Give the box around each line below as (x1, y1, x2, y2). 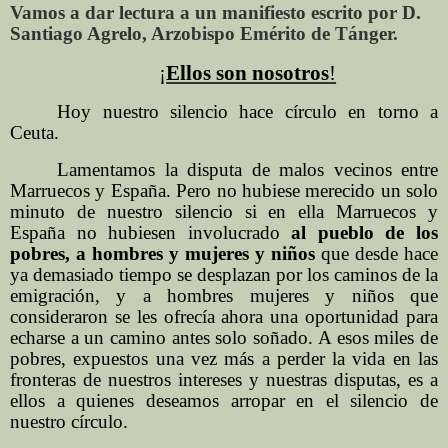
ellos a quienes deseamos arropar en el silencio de (10, 390, 438, 412)
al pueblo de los (291, 222, 439, 244)
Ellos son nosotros (166, 61, 330, 86)
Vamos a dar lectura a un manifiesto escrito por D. (10, 2, 421, 24)
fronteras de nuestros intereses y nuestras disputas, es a (10, 369, 438, 391)
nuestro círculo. (10, 411, 133, 433)
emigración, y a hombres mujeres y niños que (10, 285, 438, 307)
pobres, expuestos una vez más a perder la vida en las (10, 348, 438, 370)
